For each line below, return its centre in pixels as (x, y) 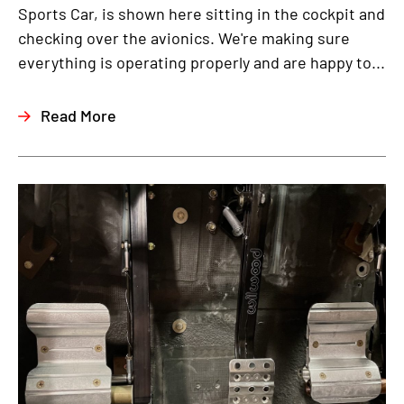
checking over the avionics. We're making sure (184, 38)
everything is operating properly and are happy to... (202, 62)
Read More (78, 115)
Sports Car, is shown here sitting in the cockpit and (202, 14)
